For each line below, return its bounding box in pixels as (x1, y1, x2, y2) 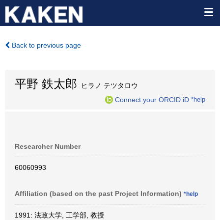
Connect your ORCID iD (115, 95, 189, 104)
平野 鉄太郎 (15, 77, 77, 90)
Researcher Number (15, 142, 81, 150)
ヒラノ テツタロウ (77, 82, 138, 89)
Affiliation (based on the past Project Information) (15, 190, 184, 197)
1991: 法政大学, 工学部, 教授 (15, 211, 104, 219)
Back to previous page (10, 41, 81, 49)
